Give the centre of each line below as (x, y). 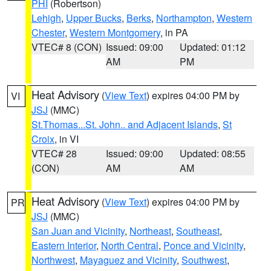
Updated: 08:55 (213, 153)
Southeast (198, 231)
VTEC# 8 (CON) (67, 47)
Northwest (53, 260)
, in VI (67, 139)
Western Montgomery (115, 32)
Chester (48, 32)
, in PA (174, 32)
